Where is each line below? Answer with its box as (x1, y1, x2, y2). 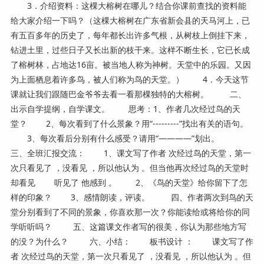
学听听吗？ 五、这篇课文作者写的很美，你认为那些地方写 (10, 220, 246, 232)
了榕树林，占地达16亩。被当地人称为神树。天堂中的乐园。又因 (10, 58, 251, 70)
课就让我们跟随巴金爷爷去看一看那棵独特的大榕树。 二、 (10, 88, 246, 100)
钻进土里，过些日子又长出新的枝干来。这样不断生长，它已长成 (10, 44, 250, 55)
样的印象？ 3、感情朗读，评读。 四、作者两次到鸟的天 (10, 191, 253, 203)
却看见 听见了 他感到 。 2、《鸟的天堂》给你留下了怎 (10, 176, 247, 188)
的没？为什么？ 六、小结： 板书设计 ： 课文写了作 (10, 235, 253, 247)
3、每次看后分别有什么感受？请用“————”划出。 (10, 132, 238, 144)
